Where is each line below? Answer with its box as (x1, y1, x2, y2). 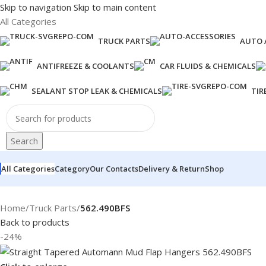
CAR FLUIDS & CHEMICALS (160, 61, 256, 71)
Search (11, 135, 38, 147)
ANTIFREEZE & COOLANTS (37, 61, 134, 71)
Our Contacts (90, 163, 138, 174)
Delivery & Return (138, 163, 205, 174)
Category (55, 163, 90, 174)
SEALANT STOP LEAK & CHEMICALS (31, 85, 162, 96)
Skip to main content (74, 1, 156, 13)
